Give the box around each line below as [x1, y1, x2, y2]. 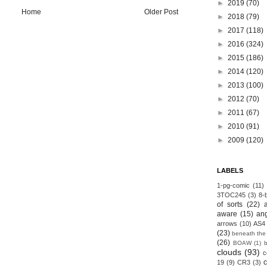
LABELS [217, 167, 243, 174]
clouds [217, 247, 241, 257]
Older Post [144, 7, 178, 16]
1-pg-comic [217, 182, 250, 189]
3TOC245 [217, 191, 246, 198]
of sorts [217, 200, 243, 209]
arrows [217, 220, 237, 227]
